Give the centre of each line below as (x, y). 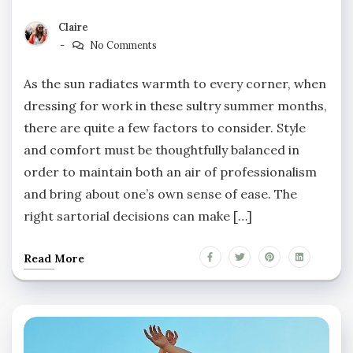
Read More (54, 258)
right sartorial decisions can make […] (138, 216)
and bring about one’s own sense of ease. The (160, 193)
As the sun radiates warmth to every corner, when (175, 83)
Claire (73, 27)
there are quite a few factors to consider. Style (165, 127)
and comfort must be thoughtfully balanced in (162, 149)
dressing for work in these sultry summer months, (175, 105)
